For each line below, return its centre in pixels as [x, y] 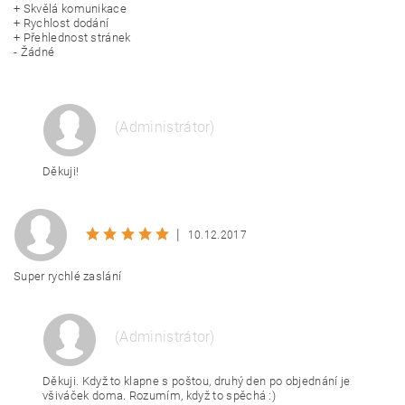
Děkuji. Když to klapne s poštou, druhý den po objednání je [197, 381]
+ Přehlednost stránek [72, 38]
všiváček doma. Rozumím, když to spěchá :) [160, 396]
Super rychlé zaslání [68, 276]
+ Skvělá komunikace [71, 9]
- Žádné [34, 52]
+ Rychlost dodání [61, 23]
